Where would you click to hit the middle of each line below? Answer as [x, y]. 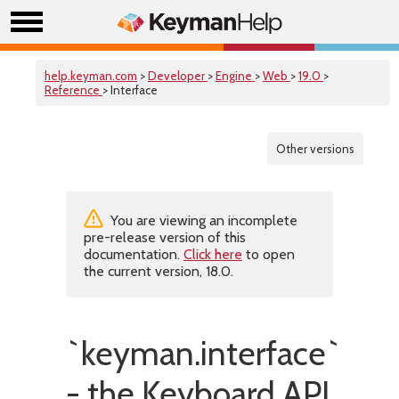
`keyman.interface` [204, 353]
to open [269, 254]
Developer [178, 76]
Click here [213, 254]
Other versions [315, 149]
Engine [235, 76]
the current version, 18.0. [159, 271]
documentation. [134, 254]
